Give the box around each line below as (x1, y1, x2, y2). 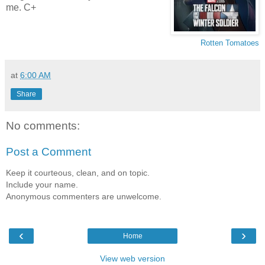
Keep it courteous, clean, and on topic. (6, 168, 150, 178)
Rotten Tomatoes (201, 38, 259, 48)
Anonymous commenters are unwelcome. (6, 192, 161, 202)
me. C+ (6, 2, 36, 13)
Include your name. (6, 180, 78, 190)
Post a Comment (6, 145, 91, 158)
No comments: (6, 119, 80, 132)
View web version (100, 254, 165, 264)
